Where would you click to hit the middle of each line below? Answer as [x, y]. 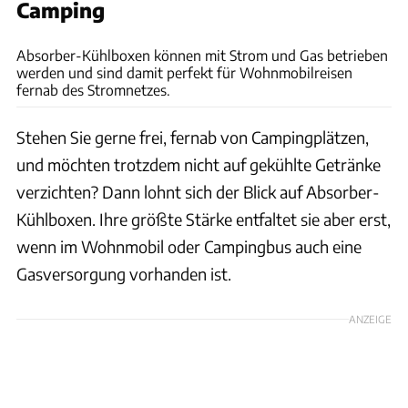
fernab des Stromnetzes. [93, 90]
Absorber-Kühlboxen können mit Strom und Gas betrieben [202, 56]
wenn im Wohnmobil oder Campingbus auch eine [189, 247]
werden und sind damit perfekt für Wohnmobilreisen [184, 73]
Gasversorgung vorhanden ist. [124, 274]
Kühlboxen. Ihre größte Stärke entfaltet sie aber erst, [204, 219]
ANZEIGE [370, 319]
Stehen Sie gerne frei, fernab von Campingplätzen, [193, 138]
